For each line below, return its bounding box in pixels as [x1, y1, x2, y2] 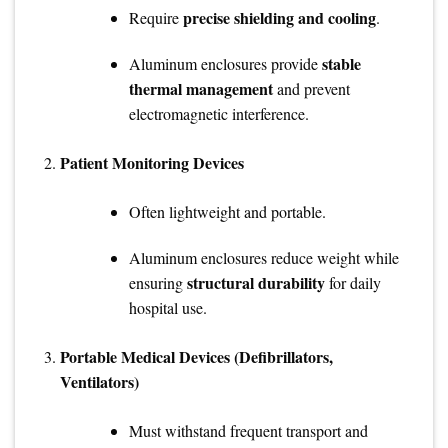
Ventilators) [59, 369, 139, 393]
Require [128, 7, 183, 29]
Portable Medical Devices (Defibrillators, [59, 344, 333, 368]
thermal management [128, 77, 273, 101]
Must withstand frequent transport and [128, 419, 368, 441]
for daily [324, 271, 381, 293]
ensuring [128, 271, 187, 293]
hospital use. [128, 296, 207, 318]
